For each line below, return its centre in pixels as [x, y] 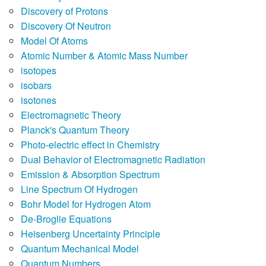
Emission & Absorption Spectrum [90, 175]
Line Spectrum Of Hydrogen [79, 189]
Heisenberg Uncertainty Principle [91, 234]
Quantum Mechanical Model [80, 249]
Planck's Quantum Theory [75, 130]
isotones [39, 100]
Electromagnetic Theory [71, 115]
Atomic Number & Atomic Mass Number [104, 56]
